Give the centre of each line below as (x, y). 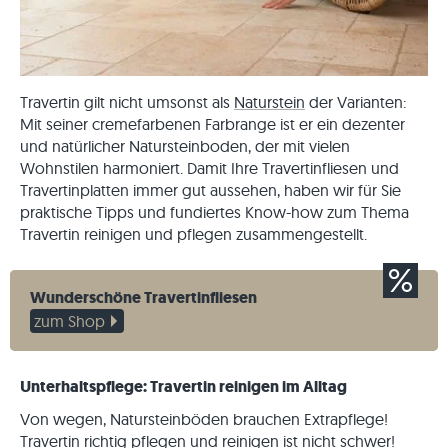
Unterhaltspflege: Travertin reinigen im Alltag (183, 386)
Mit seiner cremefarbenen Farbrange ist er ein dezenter (212, 124)
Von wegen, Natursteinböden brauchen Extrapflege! (204, 419)
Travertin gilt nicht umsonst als (127, 102)
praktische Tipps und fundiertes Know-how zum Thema (214, 212)
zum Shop (69, 321)
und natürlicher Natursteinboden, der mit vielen (185, 146)
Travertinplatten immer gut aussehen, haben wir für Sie (210, 190)
